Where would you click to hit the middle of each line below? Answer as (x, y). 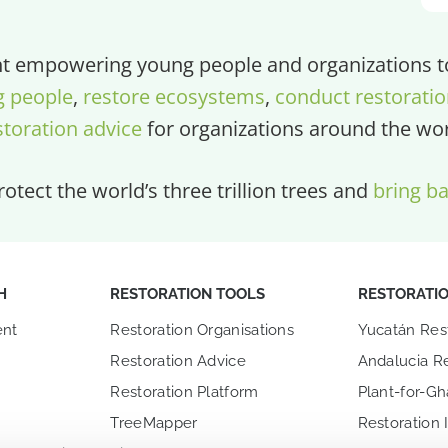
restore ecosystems (173, 95)
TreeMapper (154, 422)
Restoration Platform (184, 391)
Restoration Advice (178, 360)
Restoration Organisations (202, 329)
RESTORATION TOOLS (188, 293)
